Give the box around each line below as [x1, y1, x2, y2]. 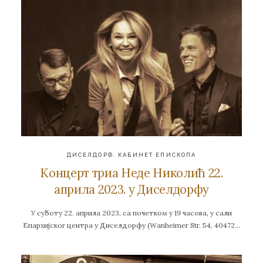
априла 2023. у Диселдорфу [54, 181, 209, 197]
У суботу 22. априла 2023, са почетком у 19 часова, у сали [31, 208, 232, 218]
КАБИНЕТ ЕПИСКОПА [118, 151, 197, 159]
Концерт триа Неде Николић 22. [40, 164, 223, 181]
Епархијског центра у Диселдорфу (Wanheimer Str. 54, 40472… [23, 221, 240, 230]
